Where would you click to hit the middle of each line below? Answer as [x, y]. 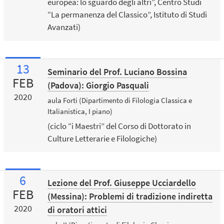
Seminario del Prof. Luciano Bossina [117, 71]
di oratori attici [77, 210]
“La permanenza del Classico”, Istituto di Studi [127, 15]
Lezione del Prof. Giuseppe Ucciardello [121, 183]
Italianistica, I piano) [80, 111]
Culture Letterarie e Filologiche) [102, 139]
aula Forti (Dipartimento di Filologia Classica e [119, 100]
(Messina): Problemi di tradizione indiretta [130, 196]
